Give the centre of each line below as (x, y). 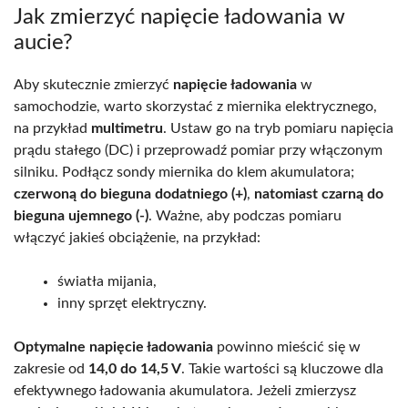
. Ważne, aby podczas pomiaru (245, 216)
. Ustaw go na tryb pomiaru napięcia (278, 129)
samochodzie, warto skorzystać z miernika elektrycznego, (195, 107)
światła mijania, (107, 282)
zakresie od (51, 369)
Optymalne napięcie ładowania (113, 347)
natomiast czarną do (319, 194)
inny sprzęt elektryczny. (132, 304)
